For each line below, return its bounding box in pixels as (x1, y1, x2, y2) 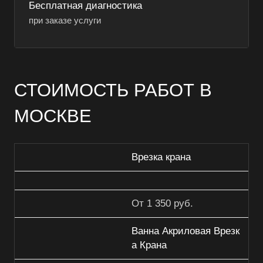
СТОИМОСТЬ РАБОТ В (14, 80, 212, 100)
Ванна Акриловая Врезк (131, 225, 240, 237)
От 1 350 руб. (131, 198, 193, 210)
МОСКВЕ (14, 106, 92, 126)
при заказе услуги (29, 16, 101, 26)
